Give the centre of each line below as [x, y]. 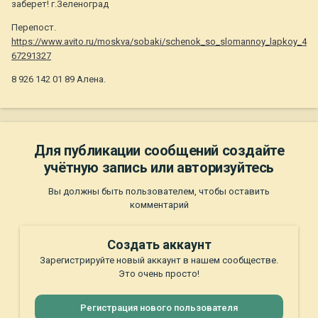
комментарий [159, 205]
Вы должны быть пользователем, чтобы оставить [159, 192]
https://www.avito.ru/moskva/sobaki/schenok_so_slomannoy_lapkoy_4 [159, 42]
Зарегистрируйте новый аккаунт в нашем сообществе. [159, 261]
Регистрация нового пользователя [159, 308]
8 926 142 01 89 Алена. [59, 79]
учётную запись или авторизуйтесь [159, 168]
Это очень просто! [159, 274]
